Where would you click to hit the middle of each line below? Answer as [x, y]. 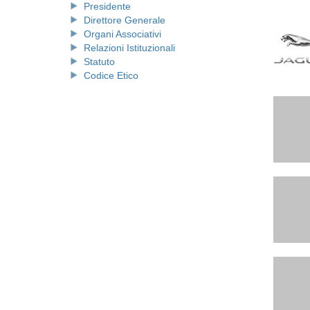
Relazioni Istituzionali [129, 47]
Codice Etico [111, 75]
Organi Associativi [122, 34]
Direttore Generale [125, 20]
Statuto [99, 61]
